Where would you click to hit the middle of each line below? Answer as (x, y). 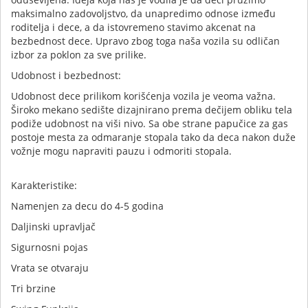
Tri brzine (33, 288)
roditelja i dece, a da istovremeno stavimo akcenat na (133, 27)
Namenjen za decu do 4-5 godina (87, 206)
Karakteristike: (44, 185)
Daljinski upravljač (53, 226)
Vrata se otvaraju (50, 267)
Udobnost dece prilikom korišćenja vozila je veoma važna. (143, 96)
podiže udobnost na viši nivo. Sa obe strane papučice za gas (150, 123)
